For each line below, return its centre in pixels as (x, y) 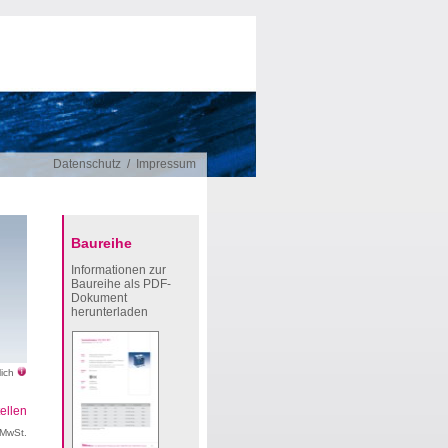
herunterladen (109, 312)
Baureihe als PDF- (121, 284)
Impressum (166, 164)
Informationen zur (118, 270)
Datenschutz (87, 164)
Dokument (99, 298)
